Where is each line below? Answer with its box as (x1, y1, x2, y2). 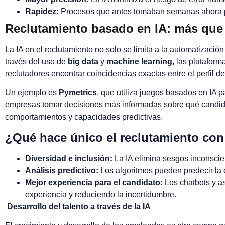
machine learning (106, 57, 172, 66)
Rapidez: (25, 7, 59, 16)
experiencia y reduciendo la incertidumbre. (25, 190, 176, 199)
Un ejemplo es (5, 88, 59, 97)
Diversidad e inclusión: (25, 154, 113, 163)
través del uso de (5, 57, 68, 66)
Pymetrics (59, 88, 97, 97)
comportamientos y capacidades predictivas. (5, 113, 163, 122)
